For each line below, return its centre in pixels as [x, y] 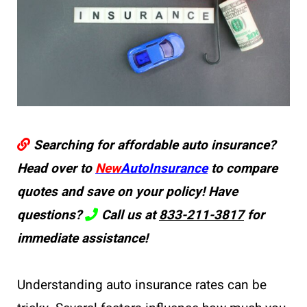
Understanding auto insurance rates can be [142, 285]
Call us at [128, 215]
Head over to [56, 168]
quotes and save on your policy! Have [127, 192]
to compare [243, 168]
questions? [51, 215]
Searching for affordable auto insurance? [153, 145]
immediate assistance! [83, 238]
